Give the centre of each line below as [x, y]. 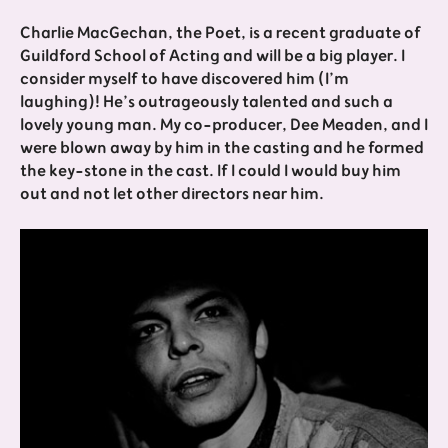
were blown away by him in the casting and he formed [222, 148]
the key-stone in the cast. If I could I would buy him [210, 171]
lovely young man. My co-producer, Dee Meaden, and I [224, 125]
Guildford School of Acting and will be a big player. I [212, 56]
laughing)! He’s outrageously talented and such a [206, 102]
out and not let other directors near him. [172, 194]
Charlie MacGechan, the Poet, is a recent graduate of [220, 33]
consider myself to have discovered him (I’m [184, 79]
